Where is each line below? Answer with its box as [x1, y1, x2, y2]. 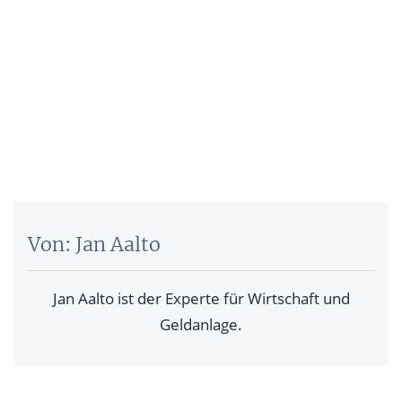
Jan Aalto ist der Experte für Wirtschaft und [52, 288, 350, 310]
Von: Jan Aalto [28, 232, 161, 258]
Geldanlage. [160, 314, 242, 336]
